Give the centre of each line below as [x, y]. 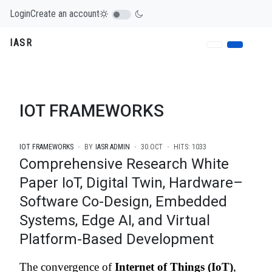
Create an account [65, 13]
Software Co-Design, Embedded [123, 202]
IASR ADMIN [113, 147]
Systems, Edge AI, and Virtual [115, 221]
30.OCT [152, 147]
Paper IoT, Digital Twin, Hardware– [131, 183]
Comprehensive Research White [124, 164]
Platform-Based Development [117, 240]
